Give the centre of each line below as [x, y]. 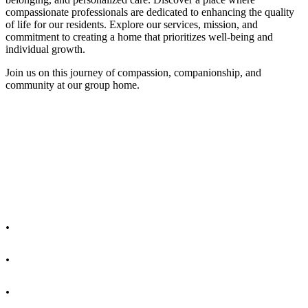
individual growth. [47, 49]
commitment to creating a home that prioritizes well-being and [139, 37]
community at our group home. [74, 85]
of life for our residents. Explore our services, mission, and [132, 25]
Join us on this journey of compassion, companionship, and [133, 73]
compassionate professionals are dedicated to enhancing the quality [150, 12]
